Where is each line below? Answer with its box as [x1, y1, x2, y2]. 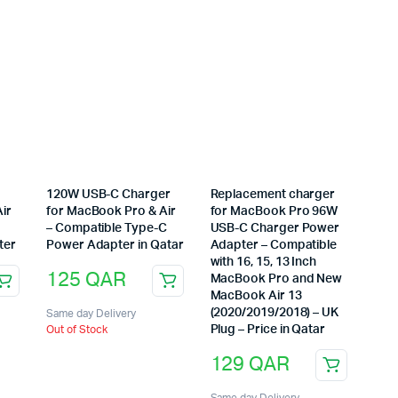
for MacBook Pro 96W [210, 204, 338, 218]
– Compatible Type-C [46, 221, 167, 235]
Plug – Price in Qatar [210, 322, 326, 336]
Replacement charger [210, 187, 336, 201]
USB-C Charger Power [210, 221, 340, 235]
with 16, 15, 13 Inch [210, 255, 317, 268]
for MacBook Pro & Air [46, 204, 176, 218]
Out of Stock [46, 323, 107, 335]
